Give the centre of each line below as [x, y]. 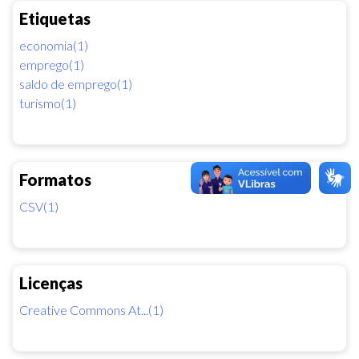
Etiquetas [55, 18]
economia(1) [54, 45]
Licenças [51, 282]
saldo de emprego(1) [76, 83]
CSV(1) [39, 206]
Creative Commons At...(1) [91, 309]
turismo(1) [48, 103]
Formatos [55, 179]
